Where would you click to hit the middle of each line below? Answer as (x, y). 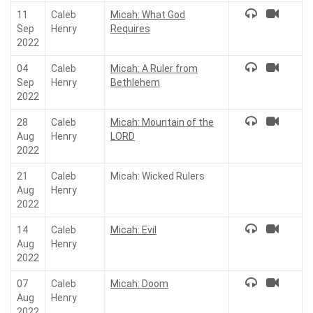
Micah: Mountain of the (162, 122)
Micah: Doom (139, 284)
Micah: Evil (133, 230)
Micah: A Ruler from (154, 68)
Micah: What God (148, 15)
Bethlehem (135, 82)
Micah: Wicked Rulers (158, 176)
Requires (130, 29)
